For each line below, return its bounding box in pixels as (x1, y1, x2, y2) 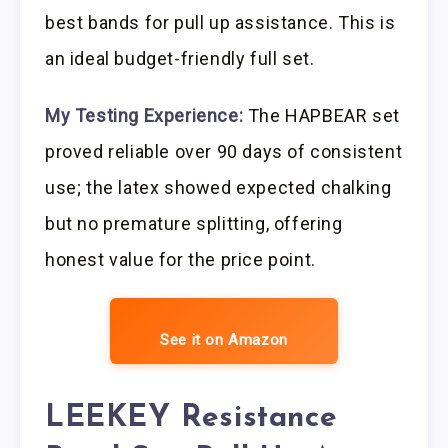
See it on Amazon (160, 330, 288, 349)
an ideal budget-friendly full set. (45, 48, 315, 70)
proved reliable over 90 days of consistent (45, 140, 403, 162)
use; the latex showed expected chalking (45, 176, 392, 198)
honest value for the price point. (45, 248, 316, 270)
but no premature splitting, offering (45, 212, 343, 234)
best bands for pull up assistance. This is (45, 12, 396, 34)
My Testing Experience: (45, 104, 244, 126)
